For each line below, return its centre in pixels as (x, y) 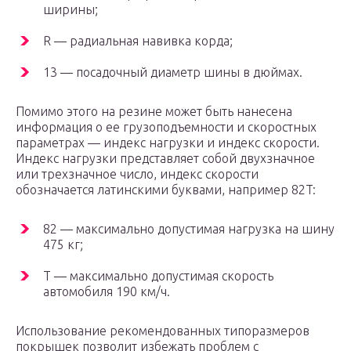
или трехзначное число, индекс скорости (137, 174)
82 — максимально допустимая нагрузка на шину (189, 229)
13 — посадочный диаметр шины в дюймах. (173, 72)
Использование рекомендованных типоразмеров (163, 331)
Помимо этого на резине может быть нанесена (154, 112)
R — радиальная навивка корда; (138, 41)
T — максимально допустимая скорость (158, 276)
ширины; (71, 10)
